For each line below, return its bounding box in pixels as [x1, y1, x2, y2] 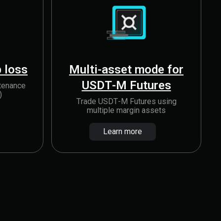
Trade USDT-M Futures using [76, 97, 177, 106]
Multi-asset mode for [69, 63, 184, 76]
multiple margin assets [87, 106, 166, 115]
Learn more [103, 127, 142, 136]
